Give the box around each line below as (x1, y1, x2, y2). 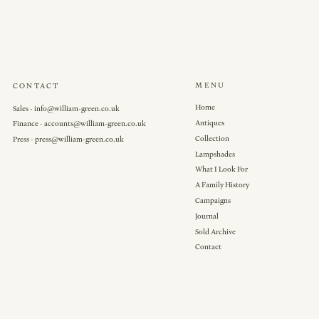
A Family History (195, 179, 250, 191)
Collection (195, 132, 230, 144)
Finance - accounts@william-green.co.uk (13, 118, 147, 130)
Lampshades (195, 148, 236, 159)
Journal (195, 210, 219, 221)
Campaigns (195, 195, 231, 206)
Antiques (195, 117, 225, 129)
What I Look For (195, 164, 249, 175)
